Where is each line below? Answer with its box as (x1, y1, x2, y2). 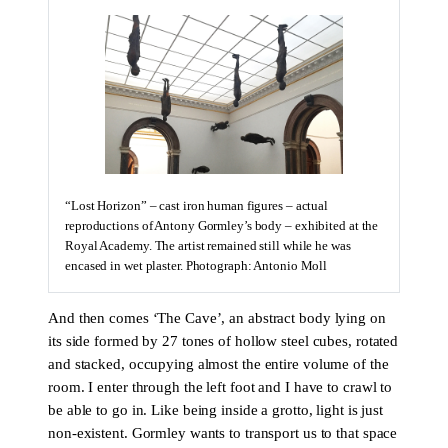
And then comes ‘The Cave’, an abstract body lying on (48, 310, 386, 327)
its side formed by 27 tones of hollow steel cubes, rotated (48, 333, 399, 350)
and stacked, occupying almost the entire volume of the (48, 356, 389, 373)
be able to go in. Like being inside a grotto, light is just (48, 402, 384, 419)
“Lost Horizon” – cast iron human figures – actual (65, 198, 329, 213)
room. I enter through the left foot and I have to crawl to (48, 379, 393, 396)
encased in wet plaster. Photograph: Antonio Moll (65, 258, 328, 273)
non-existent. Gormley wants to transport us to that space (48, 425, 398, 442)
